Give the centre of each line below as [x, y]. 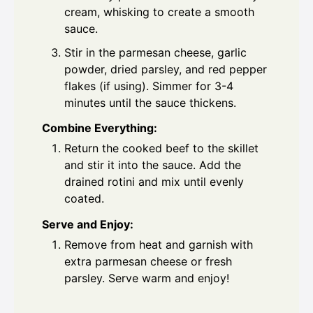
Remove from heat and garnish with [159, 245]
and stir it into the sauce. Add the [153, 165]
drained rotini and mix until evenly [154, 182]
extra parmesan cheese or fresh [148, 262]
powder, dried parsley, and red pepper [166, 69]
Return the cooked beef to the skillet [161, 148]
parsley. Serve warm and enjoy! [147, 278]
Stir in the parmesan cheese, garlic [155, 52]
